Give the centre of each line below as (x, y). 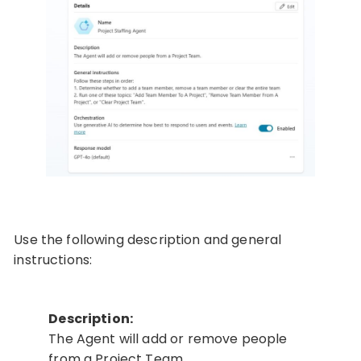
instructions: (53, 259)
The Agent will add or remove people (168, 338)
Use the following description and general (148, 239)
